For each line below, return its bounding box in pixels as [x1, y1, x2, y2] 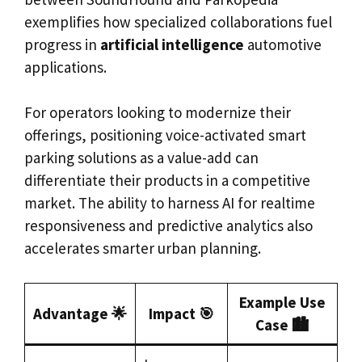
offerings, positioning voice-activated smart [24, 125, 306, 145]
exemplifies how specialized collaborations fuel [24, 11, 332, 32]
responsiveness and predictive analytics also [24, 216, 313, 236]
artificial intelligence [100, 34, 244, 54]
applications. [24, 57, 107, 77]
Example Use [239, 292, 326, 312]
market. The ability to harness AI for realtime [24, 193, 315, 213]
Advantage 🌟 [33, 303, 127, 323]
